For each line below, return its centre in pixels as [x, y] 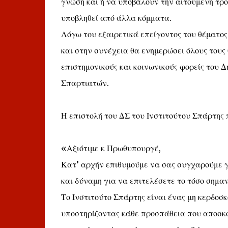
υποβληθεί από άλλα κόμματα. [116, 18]
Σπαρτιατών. [85, 83]
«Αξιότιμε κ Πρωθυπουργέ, [111, 148]
